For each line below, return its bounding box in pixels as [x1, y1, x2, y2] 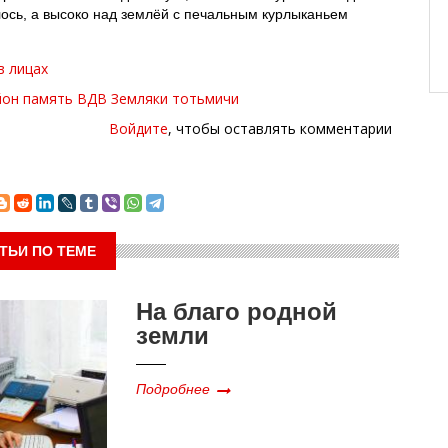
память [23, 88, 73, 108]
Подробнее [136, 377, 211, 398]
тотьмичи [172, 88, 239, 108]
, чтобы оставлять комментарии [168, 118, 392, 138]
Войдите [109, 118, 168, 138]
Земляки [111, 88, 168, 108]
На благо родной [136, 292, 338, 327]
